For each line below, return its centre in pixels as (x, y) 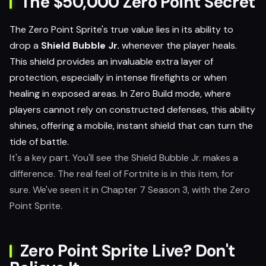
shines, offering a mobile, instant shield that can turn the (131, 126)
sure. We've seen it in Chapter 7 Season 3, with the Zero (130, 190)
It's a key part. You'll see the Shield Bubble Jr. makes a (124, 158)
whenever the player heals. (178, 45)
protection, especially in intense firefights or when (118, 77)
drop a (25, 45)
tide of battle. (39, 142)
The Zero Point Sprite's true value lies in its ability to (121, 29)
